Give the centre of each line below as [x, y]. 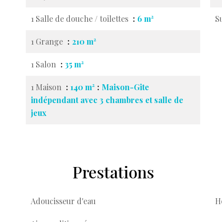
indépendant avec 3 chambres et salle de [107, 100]
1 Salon [44, 64]
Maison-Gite [125, 87]
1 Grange [48, 41]
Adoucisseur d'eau [63, 201]
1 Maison [47, 87]
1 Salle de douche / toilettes [81, 19]
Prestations [113, 172]
